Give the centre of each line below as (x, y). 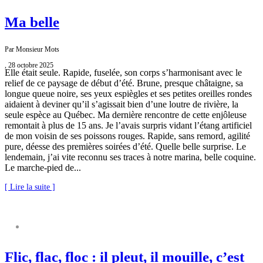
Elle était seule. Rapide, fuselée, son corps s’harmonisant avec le (123, 73)
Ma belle (32, 22)
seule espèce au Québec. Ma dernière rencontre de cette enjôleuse (126, 115)
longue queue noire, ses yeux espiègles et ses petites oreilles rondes (128, 94)
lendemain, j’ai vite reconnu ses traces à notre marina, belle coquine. (130, 157)
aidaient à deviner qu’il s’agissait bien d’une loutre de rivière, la (122, 104)
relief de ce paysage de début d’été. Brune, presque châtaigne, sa (124, 83)
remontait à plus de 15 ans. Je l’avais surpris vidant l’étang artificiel (128, 126)
